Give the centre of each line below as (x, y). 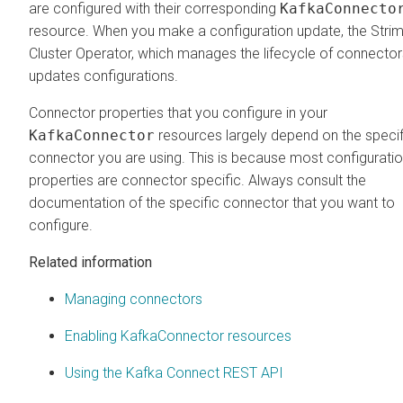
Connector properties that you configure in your (178, 112)
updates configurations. (103, 76)
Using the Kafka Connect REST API (174, 372)
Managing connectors (134, 299)
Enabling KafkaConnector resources (178, 336)
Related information (90, 262)
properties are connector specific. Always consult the (197, 180)
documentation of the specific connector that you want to (212, 202)
